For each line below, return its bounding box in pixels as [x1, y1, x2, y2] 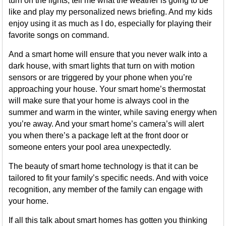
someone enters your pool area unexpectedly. [9, 143, 172, 151]
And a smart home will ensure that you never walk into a [9, 50, 208, 59]
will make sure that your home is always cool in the [9, 96, 190, 105]
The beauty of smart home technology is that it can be [9, 162, 199, 171]
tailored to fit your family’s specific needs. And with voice [9, 174, 209, 182]
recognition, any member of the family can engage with [9, 185, 203, 194]
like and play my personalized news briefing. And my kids [9, 8, 213, 16]
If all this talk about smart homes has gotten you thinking [9, 216, 208, 224]
